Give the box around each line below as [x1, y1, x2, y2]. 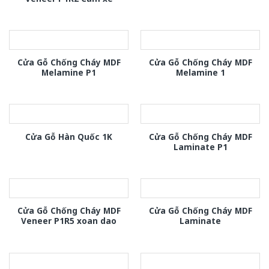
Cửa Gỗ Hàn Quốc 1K [25, 131, 112, 143]
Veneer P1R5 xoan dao [21, 215, 116, 227]
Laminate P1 [173, 141, 228, 153]
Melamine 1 [175, 67, 225, 79]
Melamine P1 [41, 67, 96, 79]
